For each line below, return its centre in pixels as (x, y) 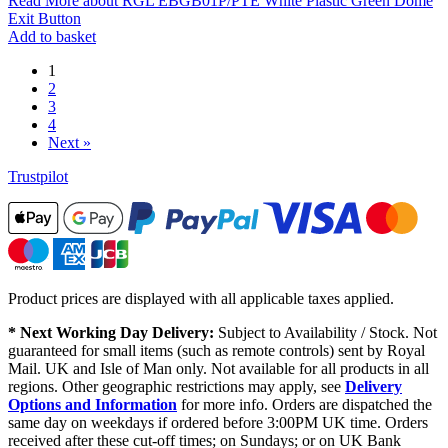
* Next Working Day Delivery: (111, 332)
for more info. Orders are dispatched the (304, 404)
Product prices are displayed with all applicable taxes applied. (201, 298)
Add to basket (52, 36)
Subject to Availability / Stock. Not (325, 332)
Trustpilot (38, 176)
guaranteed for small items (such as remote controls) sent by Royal (216, 350)
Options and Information (92, 404)
